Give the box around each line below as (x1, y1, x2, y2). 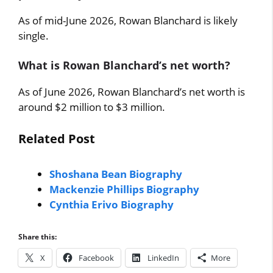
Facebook (79, 252, 115, 263)
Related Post (18, 130, 96, 147)
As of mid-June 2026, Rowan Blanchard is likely (18, 13, 238, 27)
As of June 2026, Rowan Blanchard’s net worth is (18, 84, 246, 99)
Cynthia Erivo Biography (49, 197, 174, 211)
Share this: (18, 231, 57, 242)
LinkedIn (147, 252, 180, 263)
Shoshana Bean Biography (49, 167, 183, 181)
